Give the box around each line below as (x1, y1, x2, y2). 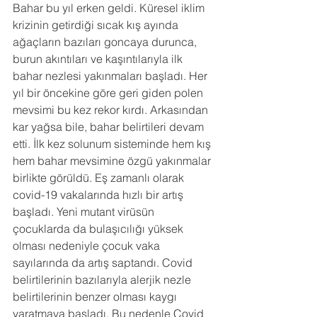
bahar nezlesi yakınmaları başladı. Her (13, 69, 210, 83)
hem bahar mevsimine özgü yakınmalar (13, 154, 214, 168)
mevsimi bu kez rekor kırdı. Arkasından (13, 103, 211, 117)
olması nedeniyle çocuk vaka (13, 238, 163, 253)
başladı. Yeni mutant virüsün (13, 204, 157, 219)
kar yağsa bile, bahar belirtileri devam (13, 120, 207, 134)
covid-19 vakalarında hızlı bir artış (13, 188, 186, 202)
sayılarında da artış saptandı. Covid (13, 255, 195, 270)
